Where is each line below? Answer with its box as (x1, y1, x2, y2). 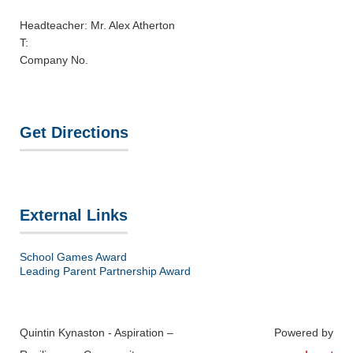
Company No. (20, 54, 88, 66)
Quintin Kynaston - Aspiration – (20, 326, 173, 339)
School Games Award (20, 251, 127, 263)
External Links (20, 206, 128, 224)
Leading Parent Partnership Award (20, 265, 191, 277)
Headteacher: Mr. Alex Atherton (20, 19, 175, 32)
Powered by (274, 326, 333, 339)
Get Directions (20, 124, 128, 141)
